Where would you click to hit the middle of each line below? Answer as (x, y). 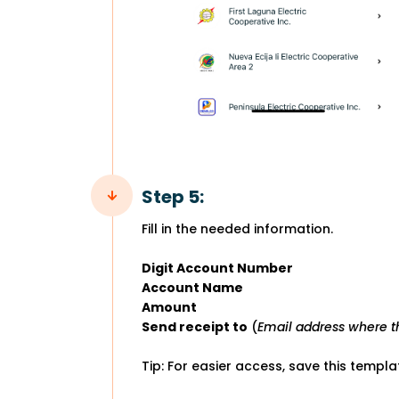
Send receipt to (195, 326)
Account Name (192, 287)
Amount (169, 307)
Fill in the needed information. (237, 228)
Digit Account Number (217, 268)
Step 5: (173, 196)
